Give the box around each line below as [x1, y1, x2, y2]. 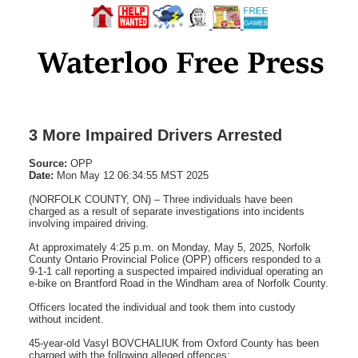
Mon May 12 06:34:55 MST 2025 [54, 169, 209, 181]
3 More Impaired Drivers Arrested [29, 125, 282, 144]
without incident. [29, 312, 104, 325]
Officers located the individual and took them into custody [29, 300, 296, 313]
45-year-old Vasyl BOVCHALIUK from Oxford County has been [29, 336, 319, 349]
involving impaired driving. [29, 217, 149, 229]
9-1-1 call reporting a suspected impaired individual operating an [29, 265, 323, 277]
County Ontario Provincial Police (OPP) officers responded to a [29, 253, 320, 265]
